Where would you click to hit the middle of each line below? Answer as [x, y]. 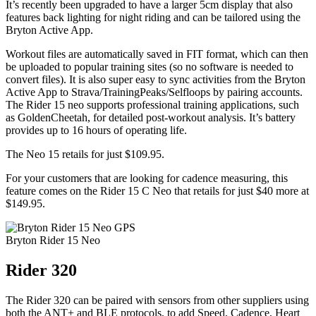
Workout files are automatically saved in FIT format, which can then [157, 54]
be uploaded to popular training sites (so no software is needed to [150, 67]
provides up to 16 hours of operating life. [96, 130]
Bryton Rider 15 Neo [53, 241]
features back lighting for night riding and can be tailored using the [153, 18]
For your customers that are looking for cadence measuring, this [147, 178]
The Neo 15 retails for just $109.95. [85, 154]
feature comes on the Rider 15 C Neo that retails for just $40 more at [157, 191]
